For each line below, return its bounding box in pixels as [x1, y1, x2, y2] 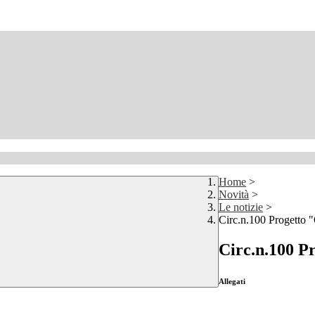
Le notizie [219, 201, 263, 214]
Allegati [219, 277, 245, 286]
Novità [219, 188, 249, 201]
